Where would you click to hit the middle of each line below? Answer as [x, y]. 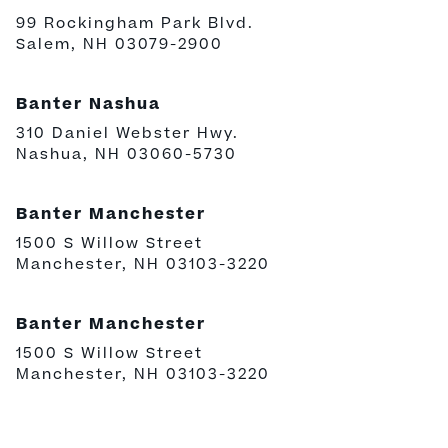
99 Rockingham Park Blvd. [135, 24]
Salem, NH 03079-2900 [119, 45]
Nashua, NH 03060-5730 [126, 155]
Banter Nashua [88, 106]
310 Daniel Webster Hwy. [127, 134]
